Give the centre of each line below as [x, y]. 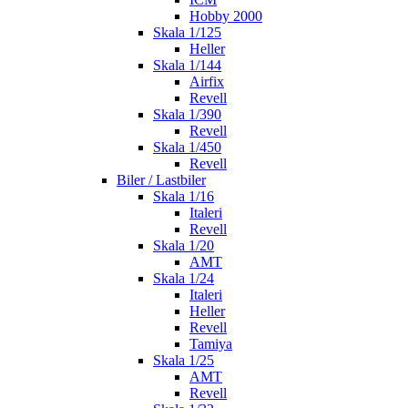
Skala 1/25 [184, 360]
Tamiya [211, 344]
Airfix [207, 82]
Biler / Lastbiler [161, 180]
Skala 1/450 [187, 147]
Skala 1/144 [187, 65]
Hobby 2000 [226, 16]
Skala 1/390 [187, 114]
